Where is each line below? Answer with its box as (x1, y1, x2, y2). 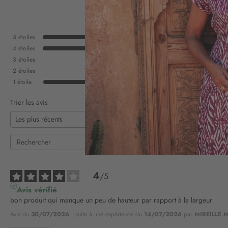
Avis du (10, 210, 31, 219)
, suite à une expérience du (71, 210, 144, 219)
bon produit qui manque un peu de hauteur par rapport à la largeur (10, 195, 212, 206)
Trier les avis (10, 97, 48, 107)
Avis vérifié (16, 184, 57, 196)
